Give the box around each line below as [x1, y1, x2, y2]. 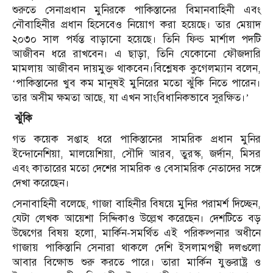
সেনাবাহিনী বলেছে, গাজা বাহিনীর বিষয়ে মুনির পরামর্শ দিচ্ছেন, [12, 197, 261, 211]
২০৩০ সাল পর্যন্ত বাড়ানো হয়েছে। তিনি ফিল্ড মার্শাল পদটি [12, 33, 261, 46]
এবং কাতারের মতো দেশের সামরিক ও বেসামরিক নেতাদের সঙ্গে [12, 162, 261, 175]
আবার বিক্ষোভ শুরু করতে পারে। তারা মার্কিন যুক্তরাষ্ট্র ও [12, 256, 261, 269]
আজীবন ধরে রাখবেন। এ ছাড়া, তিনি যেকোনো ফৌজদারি [12, 48, 261, 61]
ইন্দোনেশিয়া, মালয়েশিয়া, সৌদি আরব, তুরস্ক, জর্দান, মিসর [12, 147, 261, 161]
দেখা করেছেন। [12, 177, 69, 190]
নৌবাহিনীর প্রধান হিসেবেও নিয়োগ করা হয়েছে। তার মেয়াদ [12, 18, 261, 32]
